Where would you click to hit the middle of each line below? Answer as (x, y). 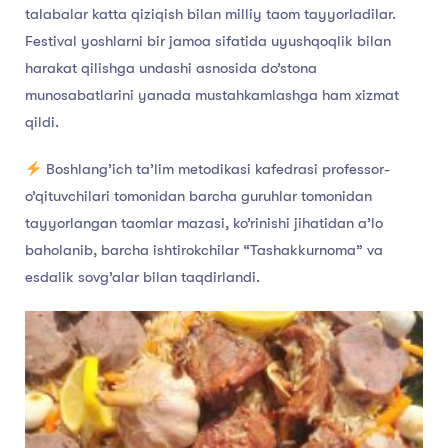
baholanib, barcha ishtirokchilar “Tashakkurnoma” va (204, 250)
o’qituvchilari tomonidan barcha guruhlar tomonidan (198, 196)
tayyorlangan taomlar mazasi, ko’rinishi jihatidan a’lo (204, 223)
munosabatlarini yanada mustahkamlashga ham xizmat (212, 95)
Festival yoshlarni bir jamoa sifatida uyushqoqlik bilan (208, 41)
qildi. (42, 122)
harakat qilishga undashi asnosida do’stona (171, 68)
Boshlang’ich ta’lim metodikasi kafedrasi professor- (216, 169)
